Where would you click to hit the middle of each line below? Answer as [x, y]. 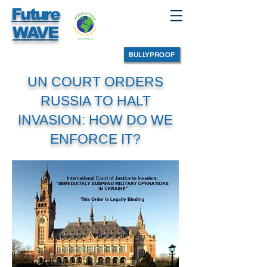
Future [35, 14]
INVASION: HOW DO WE [95, 120]
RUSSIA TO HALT [95, 101]
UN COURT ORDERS [95, 82]
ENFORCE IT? [95, 139]
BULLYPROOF [152, 55]
